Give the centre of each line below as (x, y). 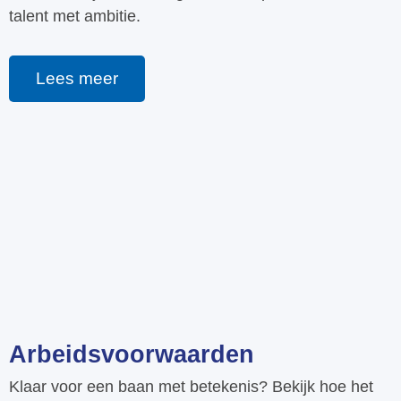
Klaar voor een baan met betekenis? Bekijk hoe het (191, 386)
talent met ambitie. (75, 16)
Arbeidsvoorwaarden (132, 354)
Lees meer (77, 78)
